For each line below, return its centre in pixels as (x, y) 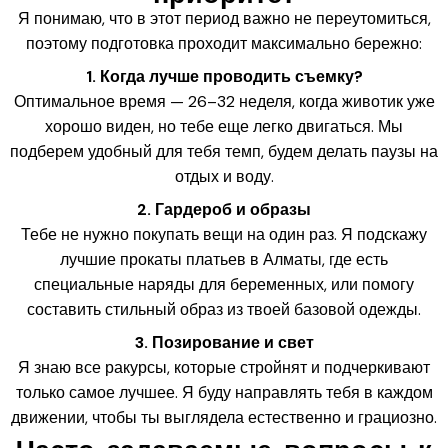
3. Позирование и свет (224, 342)
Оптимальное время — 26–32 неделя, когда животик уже (224, 101)
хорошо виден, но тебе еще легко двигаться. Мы (224, 126)
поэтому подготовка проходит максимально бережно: (224, 43)
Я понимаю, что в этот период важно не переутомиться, (224, 18)
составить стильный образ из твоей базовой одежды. (224, 309)
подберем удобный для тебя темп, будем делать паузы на (224, 151)
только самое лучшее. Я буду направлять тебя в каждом (224, 392)
